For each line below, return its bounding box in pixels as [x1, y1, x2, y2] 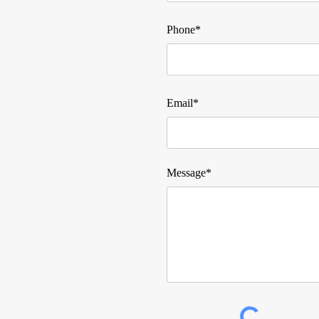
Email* [167, 97, 199, 109]
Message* [167, 167, 211, 179]
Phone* [167, 23, 201, 36]
